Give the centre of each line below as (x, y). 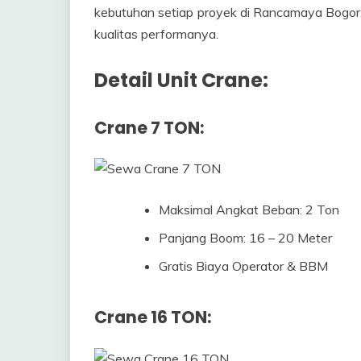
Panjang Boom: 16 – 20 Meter (245, 238)
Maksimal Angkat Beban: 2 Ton (249, 210)
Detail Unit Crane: (181, 80)
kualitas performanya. (156, 33)
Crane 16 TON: (153, 317)
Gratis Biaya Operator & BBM (243, 266)
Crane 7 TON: (149, 127)
